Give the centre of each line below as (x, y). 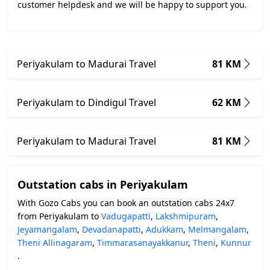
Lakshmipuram (186, 216)
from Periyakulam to (59, 216)
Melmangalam (217, 229)
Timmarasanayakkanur (143, 243)
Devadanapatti (111, 229)
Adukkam (165, 229)
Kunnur (236, 243)
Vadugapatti (126, 216)
